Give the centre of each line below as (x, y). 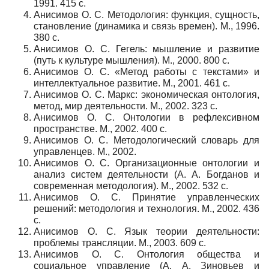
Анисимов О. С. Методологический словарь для (147, 140)
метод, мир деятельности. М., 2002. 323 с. (125, 106)
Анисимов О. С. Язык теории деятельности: (147, 231)
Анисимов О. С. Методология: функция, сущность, (147, 14)
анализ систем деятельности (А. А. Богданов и (147, 174)
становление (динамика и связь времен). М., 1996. (147, 26)
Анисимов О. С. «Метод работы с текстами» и (147, 71)
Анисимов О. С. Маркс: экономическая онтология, (147, 94)
